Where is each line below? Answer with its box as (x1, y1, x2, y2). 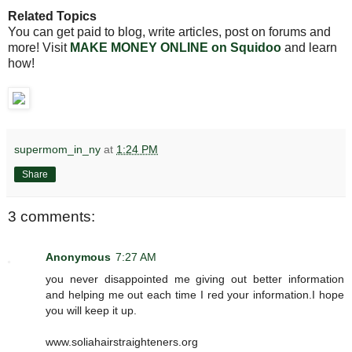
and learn (284, 40, 337, 54)
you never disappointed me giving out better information (46, 273, 344, 286)
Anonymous (46, 251, 111, 264)
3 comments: (8, 207, 95, 225)
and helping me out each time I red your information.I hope (46, 288, 344, 302)
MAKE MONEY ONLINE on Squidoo (70, 40, 281, 54)
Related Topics (8, 9, 97, 23)
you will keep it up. (46, 304, 137, 317)
